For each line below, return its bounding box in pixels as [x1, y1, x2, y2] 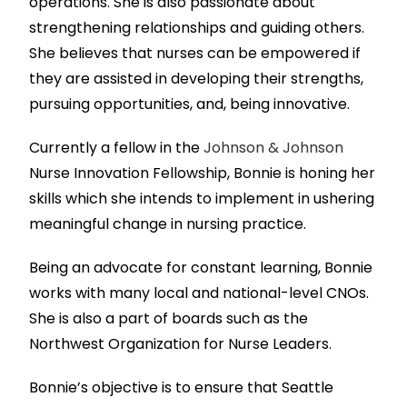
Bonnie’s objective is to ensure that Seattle [29, 377, 334, 399]
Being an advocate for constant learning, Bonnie [29, 257, 373, 279]
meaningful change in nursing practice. [29, 213, 307, 235]
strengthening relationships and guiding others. [29, 17, 365, 39]
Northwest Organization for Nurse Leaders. [29, 333, 333, 355]
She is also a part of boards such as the [29, 308, 309, 330]
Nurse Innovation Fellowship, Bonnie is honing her [29, 163, 376, 184]
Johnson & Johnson [203, 137, 344, 159]
